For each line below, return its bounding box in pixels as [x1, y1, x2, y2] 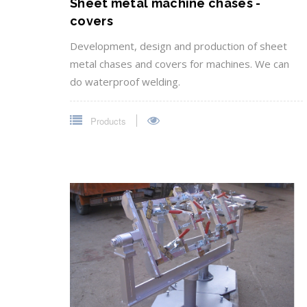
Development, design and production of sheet [70, 39, 287, 53]
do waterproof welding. [70, 75, 180, 89]
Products [88, 114, 126, 128]
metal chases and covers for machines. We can [70, 57, 289, 71]
